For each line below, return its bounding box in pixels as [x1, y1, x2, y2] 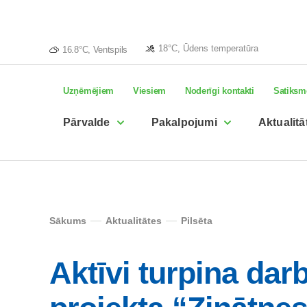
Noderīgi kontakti [184, 86, 254, 96]
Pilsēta [181, 215, 212, 226]
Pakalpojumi [151, 116, 217, 128]
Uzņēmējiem [63, 86, 114, 96]
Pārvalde [63, 116, 110, 128]
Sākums [49, 215, 86, 226]
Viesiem [133, 86, 166, 96]
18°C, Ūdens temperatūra [158, 42, 258, 53]
